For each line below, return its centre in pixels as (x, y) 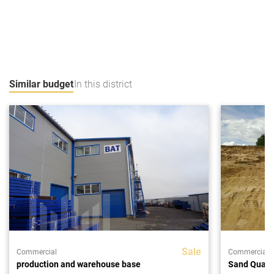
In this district (103, 84)
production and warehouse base (79, 264)
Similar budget (41, 84)
